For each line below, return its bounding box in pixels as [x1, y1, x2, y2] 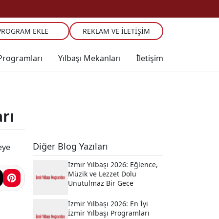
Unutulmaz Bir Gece [68, 178, 133, 188]
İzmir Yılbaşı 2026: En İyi [68, 199, 148, 208]
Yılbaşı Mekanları [58, 52, 121, 64]
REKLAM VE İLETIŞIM [83, 26, 150, 36]
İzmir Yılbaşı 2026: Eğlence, [68, 160, 158, 169]
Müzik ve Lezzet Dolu [68, 169, 136, 178]
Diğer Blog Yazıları [33, 140, 108, 152]
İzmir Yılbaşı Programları [68, 208, 150, 218]
